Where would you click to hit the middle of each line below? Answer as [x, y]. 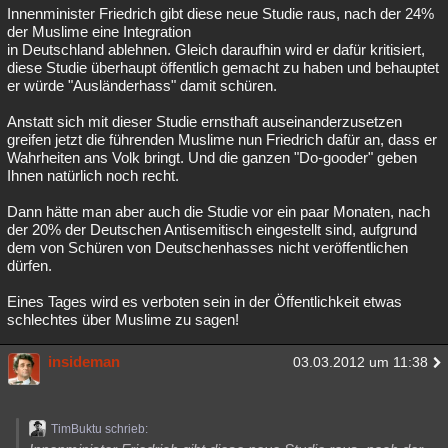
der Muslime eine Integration [99, 31]
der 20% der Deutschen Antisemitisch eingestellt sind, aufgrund [212, 229]
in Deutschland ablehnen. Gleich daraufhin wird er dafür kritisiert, [216, 49]
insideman [84, 361]
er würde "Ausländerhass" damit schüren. [142, 85]
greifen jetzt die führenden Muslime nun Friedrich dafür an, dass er [222, 139]
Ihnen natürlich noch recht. [93, 175]
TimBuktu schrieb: [99, 429]
